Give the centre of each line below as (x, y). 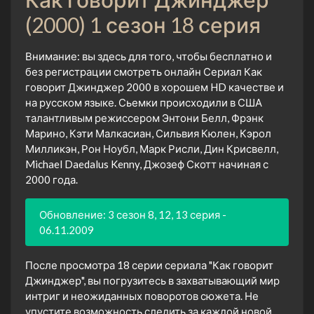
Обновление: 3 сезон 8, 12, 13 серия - (133, 214)
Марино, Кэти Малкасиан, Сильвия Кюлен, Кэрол (148, 133)
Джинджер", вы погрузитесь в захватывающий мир (152, 280)
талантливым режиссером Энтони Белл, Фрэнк (144, 117)
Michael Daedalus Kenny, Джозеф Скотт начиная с (147, 164)
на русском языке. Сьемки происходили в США (144, 102)
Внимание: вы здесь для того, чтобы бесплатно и (149, 56)
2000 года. (52, 179)
